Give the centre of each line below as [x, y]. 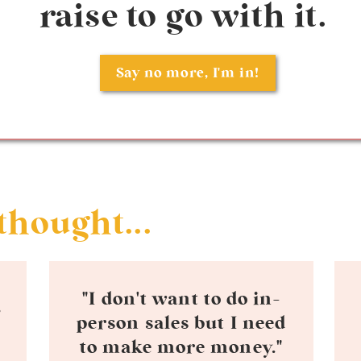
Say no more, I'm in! [187, 73]
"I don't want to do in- [181, 299]
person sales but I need [181, 323]
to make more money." [181, 347]
